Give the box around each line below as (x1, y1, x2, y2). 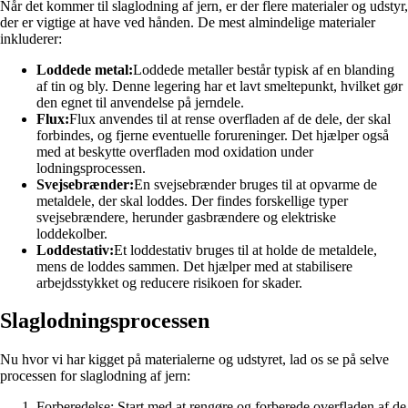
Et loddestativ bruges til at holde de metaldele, (114, 241, 377, 258)
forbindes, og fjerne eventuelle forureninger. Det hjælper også (36, 127, 389, 143)
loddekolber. (36, 225, 107, 241)
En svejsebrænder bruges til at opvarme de (134, 176, 377, 192)
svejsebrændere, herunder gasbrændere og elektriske (36, 209, 336, 225)
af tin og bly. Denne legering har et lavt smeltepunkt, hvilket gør (36, 77, 403, 94)
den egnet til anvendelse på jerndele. (36, 94, 244, 110)
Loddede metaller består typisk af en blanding (133, 61, 394, 77)
